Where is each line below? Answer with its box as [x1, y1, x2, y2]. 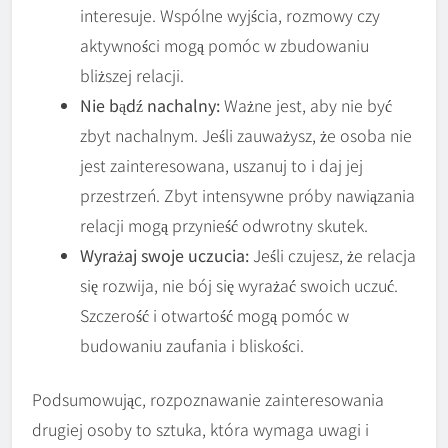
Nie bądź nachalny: [80, 93, 220, 118]
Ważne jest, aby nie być [220, 93, 392, 118]
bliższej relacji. [80, 63, 184, 88]
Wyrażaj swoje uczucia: [80, 243, 249, 268]
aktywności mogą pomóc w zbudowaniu [80, 33, 369, 58]
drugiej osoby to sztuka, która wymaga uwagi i [32, 417, 369, 442]
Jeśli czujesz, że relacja [249, 243, 416, 268]
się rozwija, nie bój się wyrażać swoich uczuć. [80, 273, 398, 298]
